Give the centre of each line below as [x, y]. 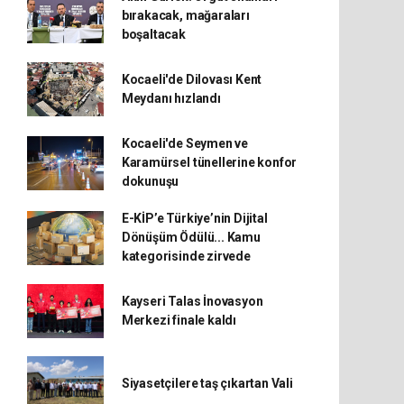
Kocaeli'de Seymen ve [184, 143]
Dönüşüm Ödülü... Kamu [191, 237]
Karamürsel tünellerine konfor [209, 162]
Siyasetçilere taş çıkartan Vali [207, 383]
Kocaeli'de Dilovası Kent [192, 79]
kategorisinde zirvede [186, 256]
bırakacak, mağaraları [185, 15]
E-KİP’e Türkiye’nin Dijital [194, 218]
